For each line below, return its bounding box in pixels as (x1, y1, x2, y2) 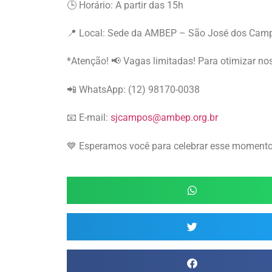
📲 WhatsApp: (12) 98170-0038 (67, 83, 200, 95)
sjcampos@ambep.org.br (110, 112, 218, 124)
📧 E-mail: (67, 112, 110, 124)
